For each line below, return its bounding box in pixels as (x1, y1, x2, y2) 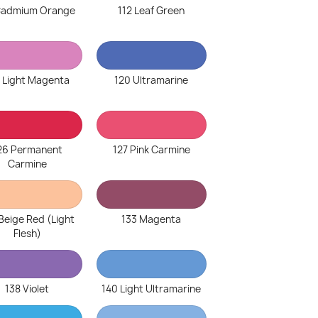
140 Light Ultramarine (102, 283, 202, 295)
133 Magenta (121, 213, 182, 226)
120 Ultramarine (114, 74, 189, 87)
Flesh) (13, 227, 41, 240)
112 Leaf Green (118, 4, 185, 17)
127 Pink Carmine (112, 143, 190, 156)
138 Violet (5, 283, 50, 295)
